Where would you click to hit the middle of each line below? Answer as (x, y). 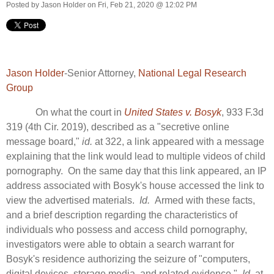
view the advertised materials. (73, 200)
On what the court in (65, 112)
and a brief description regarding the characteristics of (122, 215)
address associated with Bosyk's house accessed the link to (135, 185)
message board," (44, 141)
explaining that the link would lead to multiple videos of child (136, 156)
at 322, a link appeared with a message (178, 141)
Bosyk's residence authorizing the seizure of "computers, (128, 259)
